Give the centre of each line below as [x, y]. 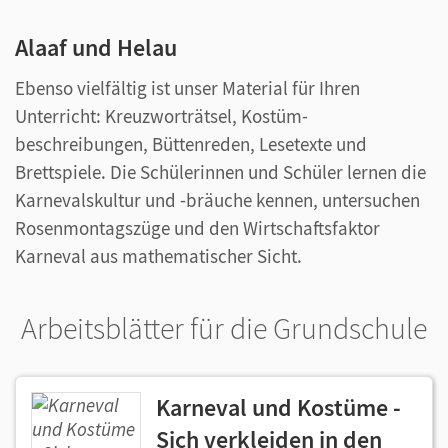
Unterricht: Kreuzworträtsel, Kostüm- [161, 116]
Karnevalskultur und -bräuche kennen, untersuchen [217, 200]
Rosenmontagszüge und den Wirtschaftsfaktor [197, 228]
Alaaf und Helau [96, 47]
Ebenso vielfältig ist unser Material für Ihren [187, 88]
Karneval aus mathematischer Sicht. [158, 256]
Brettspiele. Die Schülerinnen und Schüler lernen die [220, 172]
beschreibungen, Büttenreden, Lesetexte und [191, 144]
